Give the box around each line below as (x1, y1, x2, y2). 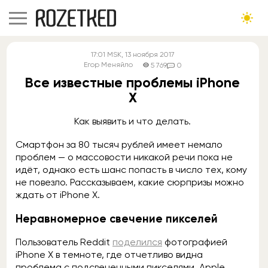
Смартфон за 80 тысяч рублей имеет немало (16, 139, 223, 150)
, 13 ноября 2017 (121, 50, 175, 59)
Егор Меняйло (83, 60, 133, 69)
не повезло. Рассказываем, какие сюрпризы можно (16, 176, 244, 188)
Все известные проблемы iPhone (25, 74, 240, 91)
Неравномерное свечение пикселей (16, 211, 218, 226)
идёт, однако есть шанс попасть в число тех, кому (16, 164, 247, 175)
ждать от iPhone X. (16, 189, 100, 200)
